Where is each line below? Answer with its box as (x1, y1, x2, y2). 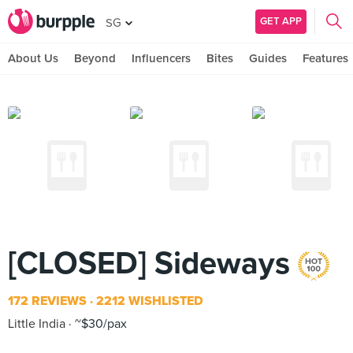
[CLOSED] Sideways (8, 244, 298, 282)
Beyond (74, 51, 116, 65)
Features (303, 51, 348, 65)
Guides (249, 51, 287, 65)
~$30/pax (72, 316, 127, 332)
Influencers (132, 51, 191, 65)
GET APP (260, 14, 302, 28)
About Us (8, 51, 58, 65)
